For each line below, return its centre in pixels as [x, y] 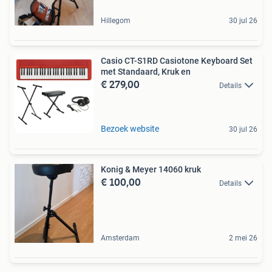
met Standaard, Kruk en [146, 72]
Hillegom [116, 21]
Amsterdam [120, 238]
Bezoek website [130, 129]
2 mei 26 [243, 238]
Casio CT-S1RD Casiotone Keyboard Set [177, 61]
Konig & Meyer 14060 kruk [151, 170]
